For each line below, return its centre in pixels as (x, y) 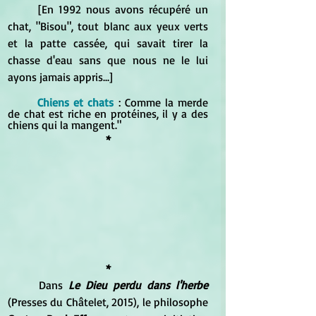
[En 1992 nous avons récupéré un (23, 9)
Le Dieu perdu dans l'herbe (138, 285)
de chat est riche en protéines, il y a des (108, 113)
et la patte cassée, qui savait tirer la (108, 43)
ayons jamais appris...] (60, 77)
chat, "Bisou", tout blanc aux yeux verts (108, 26)
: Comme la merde (163, 102)
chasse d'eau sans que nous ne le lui (108, 60)
